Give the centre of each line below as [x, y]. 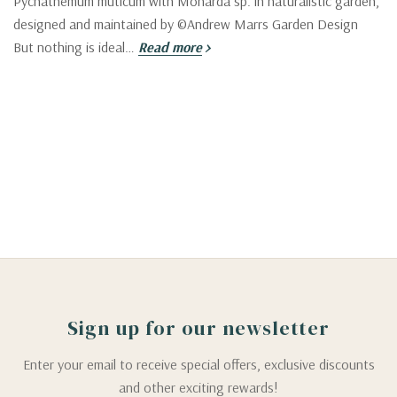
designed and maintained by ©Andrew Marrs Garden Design [189, 23]
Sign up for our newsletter [198, 327]
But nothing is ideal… [76, 47]
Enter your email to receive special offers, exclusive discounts [198, 364]
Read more [170, 47]
